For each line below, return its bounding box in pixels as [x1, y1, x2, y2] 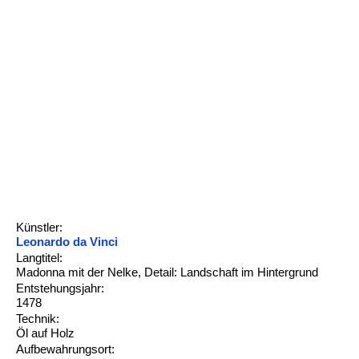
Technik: [15, 312, 59, 325]
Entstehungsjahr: [15, 281, 104, 295]
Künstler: [15, 220, 63, 234]
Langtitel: [15, 251, 63, 264]
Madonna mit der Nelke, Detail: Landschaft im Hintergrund [15, 265, 318, 279]
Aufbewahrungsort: [15, 342, 115, 356]
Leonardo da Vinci [15, 235, 118, 248]
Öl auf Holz [15, 326, 75, 340]
